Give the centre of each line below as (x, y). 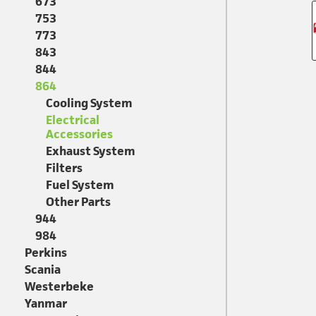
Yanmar (46, 303)
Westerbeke (59, 286)
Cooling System (89, 103)
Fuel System (80, 185)
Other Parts (78, 202)
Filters (64, 168)
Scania (43, 269)
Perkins (46, 253)
